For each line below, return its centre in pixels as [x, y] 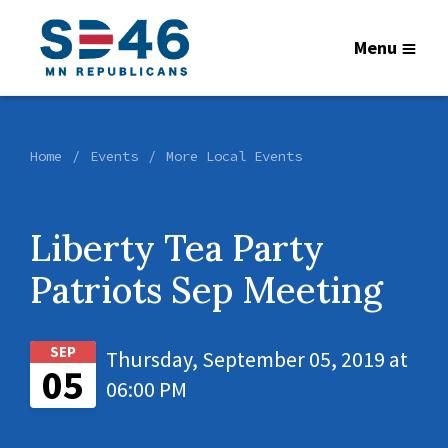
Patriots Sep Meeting [206, 290]
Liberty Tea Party [177, 248]
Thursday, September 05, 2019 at [257, 359]
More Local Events [234, 156]
